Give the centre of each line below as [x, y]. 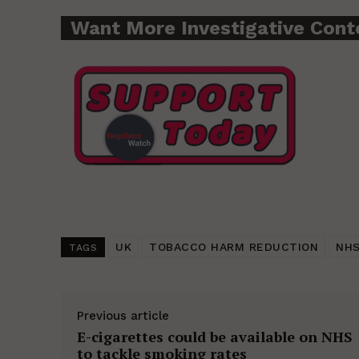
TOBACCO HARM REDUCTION [234, 247]
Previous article [123, 316]
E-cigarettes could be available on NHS [215, 337]
